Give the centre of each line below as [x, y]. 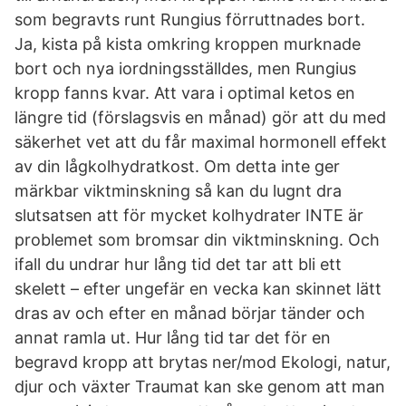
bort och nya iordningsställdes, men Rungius [185, 68]
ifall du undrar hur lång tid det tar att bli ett [178, 264]
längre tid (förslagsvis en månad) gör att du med [200, 117]
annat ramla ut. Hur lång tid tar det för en [173, 338]
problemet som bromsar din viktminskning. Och [197, 240]
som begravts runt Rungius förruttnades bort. [190, 19]
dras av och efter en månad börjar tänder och [190, 313]
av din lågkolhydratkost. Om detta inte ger [177, 166]
